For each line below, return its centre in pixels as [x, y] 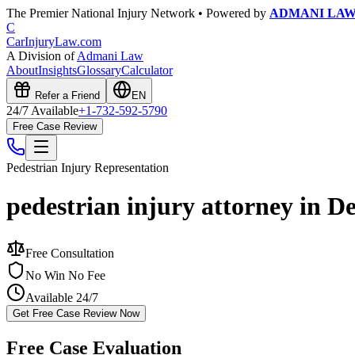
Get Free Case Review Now [76, 313]
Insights [57, 70]
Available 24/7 [62, 297]
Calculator [147, 70]
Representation [130, 168]
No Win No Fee [65, 275]
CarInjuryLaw [42, 42]
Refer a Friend [66, 95]
